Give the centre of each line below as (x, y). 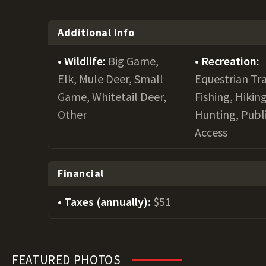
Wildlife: (86, 61)
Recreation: (231, 61)
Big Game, (133, 61)
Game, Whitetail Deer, (112, 96)
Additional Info (96, 32)
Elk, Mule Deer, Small (110, 79)
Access (211, 132)
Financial (81, 173)
